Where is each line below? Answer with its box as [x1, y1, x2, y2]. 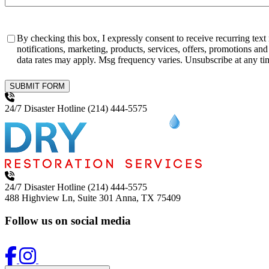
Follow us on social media [5, 214, 131, 228]
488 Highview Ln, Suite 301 [5, 192, 113, 203]
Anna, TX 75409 [115, 192, 181, 203]
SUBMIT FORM [10, 81, 65, 91]
